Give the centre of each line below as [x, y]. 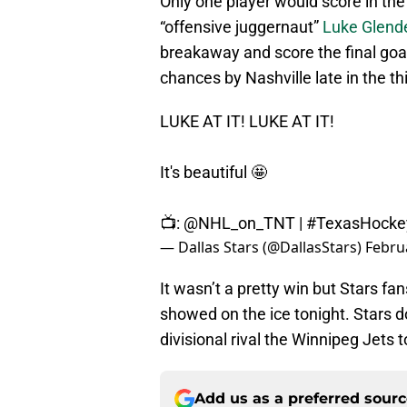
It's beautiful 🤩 [213, 173]
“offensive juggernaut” [241, 27]
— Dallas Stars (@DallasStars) [263, 248]
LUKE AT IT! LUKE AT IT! [247, 122]
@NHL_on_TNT [239, 223]
